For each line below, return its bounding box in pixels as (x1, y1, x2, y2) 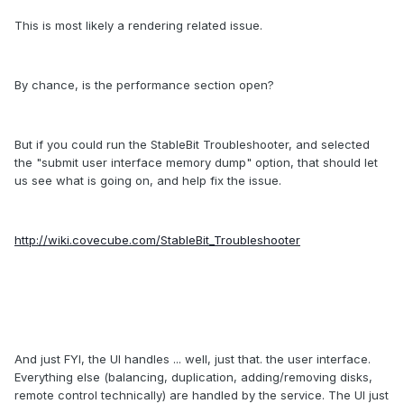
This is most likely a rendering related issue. (14, 18, 270, 33)
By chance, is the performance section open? (14, 78, 278, 93)
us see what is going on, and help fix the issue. (14, 173, 281, 188)
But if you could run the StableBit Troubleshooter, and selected (14, 137, 370, 152)
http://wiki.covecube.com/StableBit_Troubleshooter (14, 233, 300, 248)
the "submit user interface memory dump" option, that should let (14, 155, 378, 170)
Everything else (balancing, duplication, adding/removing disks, (14, 370, 372, 385)
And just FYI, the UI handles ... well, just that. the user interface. (14, 352, 374, 367)
